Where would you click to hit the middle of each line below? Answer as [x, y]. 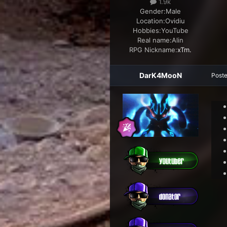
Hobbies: [147, 31]
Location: [150, 21]
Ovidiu [175, 21]
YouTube [175, 31]
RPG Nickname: [154, 50]
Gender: [153, 11]
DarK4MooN [160, 75]
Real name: [155, 40]
